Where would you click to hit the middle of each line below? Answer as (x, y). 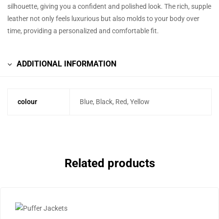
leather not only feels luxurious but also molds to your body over (103, 18)
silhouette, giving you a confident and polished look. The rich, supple (109, 6)
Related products (109, 164)
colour (27, 101)
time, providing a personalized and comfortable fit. (83, 31)
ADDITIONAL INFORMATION (66, 64)
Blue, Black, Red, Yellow (114, 101)
